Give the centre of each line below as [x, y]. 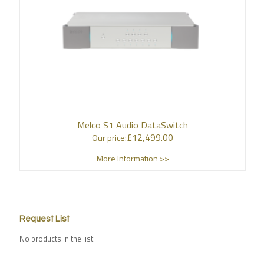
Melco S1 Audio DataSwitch [133, 125]
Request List [44, 219]
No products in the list [56, 239]
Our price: [109, 138]
